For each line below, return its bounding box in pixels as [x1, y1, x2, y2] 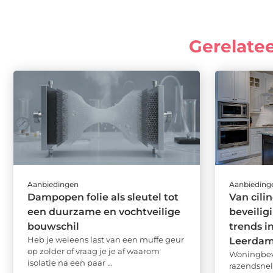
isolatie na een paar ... [27, 258, 113, 268]
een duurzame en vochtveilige [27, 206, 180, 218]
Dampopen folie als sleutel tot [27, 191, 179, 204]
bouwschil [27, 221, 79, 233]
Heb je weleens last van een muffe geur [27, 235, 184, 245]
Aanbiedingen [27, 180, 79, 190]
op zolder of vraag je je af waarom [27, 246, 160, 257]
